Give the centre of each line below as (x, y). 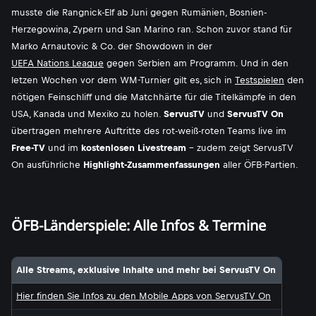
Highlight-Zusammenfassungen (152, 165)
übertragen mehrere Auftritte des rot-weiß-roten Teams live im (149, 131)
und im (63, 148)
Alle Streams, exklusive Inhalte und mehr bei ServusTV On (146, 270)
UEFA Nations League (57, 63)
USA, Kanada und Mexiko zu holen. (87, 114)
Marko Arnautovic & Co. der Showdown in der (112, 46)
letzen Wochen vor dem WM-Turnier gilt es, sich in (123, 80)
